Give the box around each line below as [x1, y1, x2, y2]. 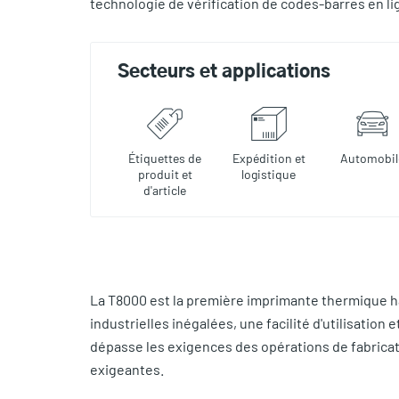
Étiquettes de [128, 150, 202, 166]
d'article [143, 182, 187, 198]
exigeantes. [89, 360, 164, 378]
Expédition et [232, 150, 305, 166]
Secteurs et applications [117, 62, 330, 81]
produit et [137, 166, 192, 182]
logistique [241, 166, 297, 182]
